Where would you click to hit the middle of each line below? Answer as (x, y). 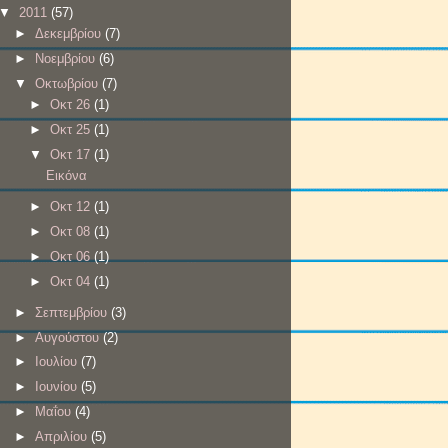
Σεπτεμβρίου (72, 312)
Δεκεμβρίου (69, 34)
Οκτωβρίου (68, 83)
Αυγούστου (68, 337)
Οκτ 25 (72, 129)
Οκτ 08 (72, 232)
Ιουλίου (57, 362)
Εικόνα (67, 176)
